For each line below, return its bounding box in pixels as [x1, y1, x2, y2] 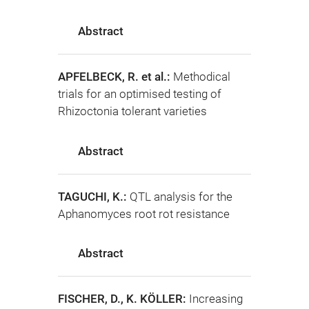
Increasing [189, 292, 243, 306]
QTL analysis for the [130, 189, 232, 203]
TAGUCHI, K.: [58, 189, 130, 203]
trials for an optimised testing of [58, 87, 221, 101]
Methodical [173, 70, 230, 84]
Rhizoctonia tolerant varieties [58, 104, 207, 119]
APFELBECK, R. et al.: [58, 70, 173, 84]
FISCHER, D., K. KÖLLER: [58, 292, 189, 306]
